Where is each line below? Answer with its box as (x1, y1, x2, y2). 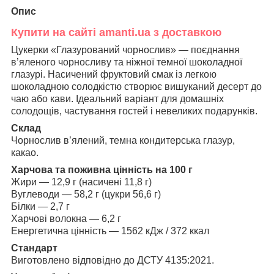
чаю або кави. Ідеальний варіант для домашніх (11, 93, 224, 104)
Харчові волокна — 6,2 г (11, 213, 121, 224)
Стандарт (11, 242, 57, 253)
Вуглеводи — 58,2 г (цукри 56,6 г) (11, 188, 161, 199)
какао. (11, 147, 39, 158)
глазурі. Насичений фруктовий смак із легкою (11, 68, 217, 80)
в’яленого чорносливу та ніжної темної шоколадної (11, 56, 242, 67)
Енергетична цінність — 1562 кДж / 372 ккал (11, 225, 209, 236)
